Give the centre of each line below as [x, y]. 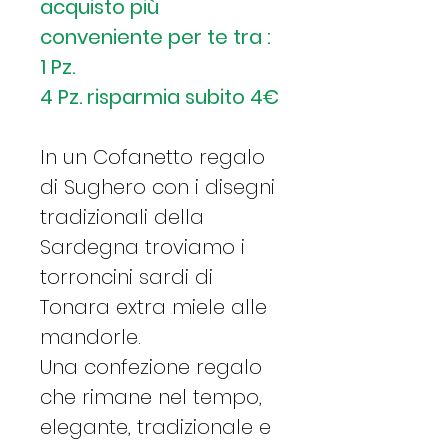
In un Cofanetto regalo [152, 156]
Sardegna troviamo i [142, 246]
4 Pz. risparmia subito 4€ [159, 96]
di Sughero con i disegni [157, 186]
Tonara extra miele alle [153, 306]
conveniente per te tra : [155, 36]
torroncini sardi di [126, 276]
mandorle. [90, 336]
